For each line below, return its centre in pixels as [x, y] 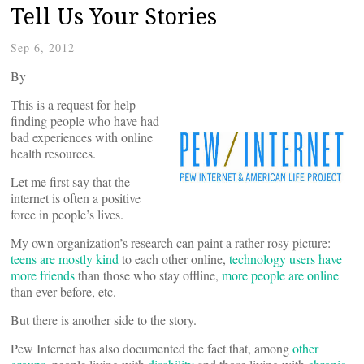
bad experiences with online [82, 137]
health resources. [53, 153]
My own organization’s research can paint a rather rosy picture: [171, 243]
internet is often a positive [76, 198]
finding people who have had [85, 121]
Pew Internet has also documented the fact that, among [152, 348]
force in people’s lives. [67, 214]
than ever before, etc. [63, 291]
